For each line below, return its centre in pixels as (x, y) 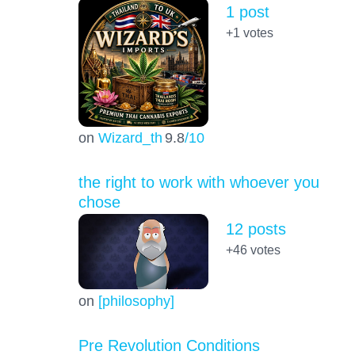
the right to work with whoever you (198, 183)
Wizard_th (130, 138)
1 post (247, 12)
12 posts (256, 229)
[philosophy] (136, 300)
